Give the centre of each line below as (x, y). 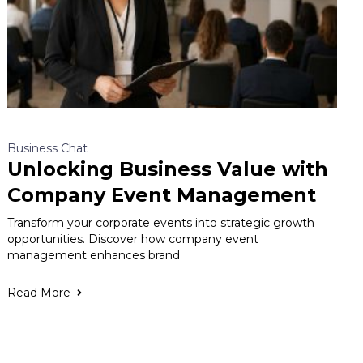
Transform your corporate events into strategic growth (161, 223)
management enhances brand (94, 256)
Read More (39, 293)
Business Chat (48, 149)
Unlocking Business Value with (168, 169)
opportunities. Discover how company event (133, 239)
